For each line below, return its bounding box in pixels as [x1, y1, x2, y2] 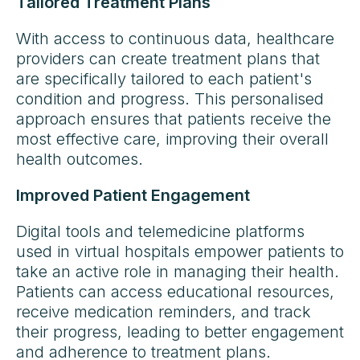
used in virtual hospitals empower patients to [16, 241, 344, 261]
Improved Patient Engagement [16, 185, 250, 205]
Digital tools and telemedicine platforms [16, 221, 305, 241]
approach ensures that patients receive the [16, 108, 331, 129]
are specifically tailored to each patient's [16, 68, 312, 88]
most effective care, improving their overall [16, 129, 329, 149]
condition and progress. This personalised [16, 88, 324, 108]
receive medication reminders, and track [16, 301, 311, 321]
